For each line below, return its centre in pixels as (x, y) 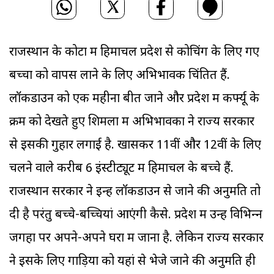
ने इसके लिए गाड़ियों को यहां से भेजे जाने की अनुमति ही (132, 262)
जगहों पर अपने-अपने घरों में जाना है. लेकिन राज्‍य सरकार (136, 239)
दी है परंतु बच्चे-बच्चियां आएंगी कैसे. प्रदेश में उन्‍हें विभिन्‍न (136, 216)
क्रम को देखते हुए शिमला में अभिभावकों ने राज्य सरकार (132, 123)
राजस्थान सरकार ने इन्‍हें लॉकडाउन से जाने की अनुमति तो (135, 192)
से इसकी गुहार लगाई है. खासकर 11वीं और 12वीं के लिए (135, 146)
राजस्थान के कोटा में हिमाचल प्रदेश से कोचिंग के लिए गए (134, 53)
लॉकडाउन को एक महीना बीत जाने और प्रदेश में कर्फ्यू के (134, 99)
